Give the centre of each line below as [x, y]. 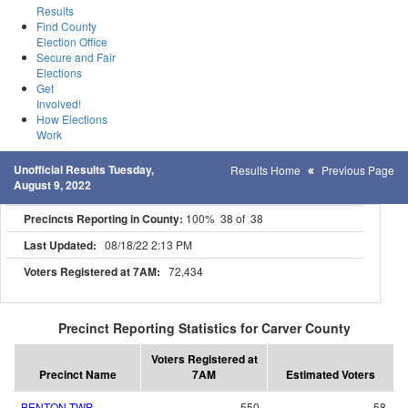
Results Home [265, 170]
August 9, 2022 [52, 185]
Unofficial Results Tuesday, [84, 169]
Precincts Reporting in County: [103, 219]
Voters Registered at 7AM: [92, 271]
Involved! [59, 103]
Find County [66, 26]
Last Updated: [60, 245]
